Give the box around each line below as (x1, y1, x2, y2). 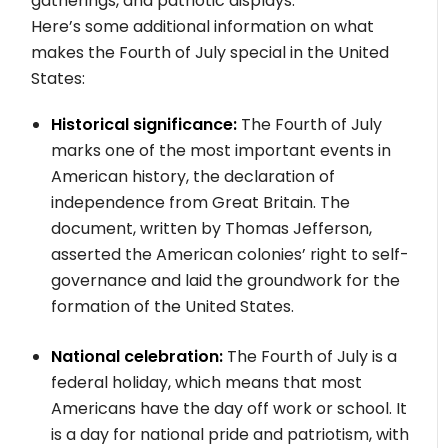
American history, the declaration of (51, 164, 336, 188)
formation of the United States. (51, 294, 295, 318)
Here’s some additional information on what (31, 14, 375, 38)
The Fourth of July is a (223, 344, 398, 368)
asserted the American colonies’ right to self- (51, 242, 410, 266)
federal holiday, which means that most (51, 370, 363, 394)
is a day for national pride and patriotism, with (51, 422, 410, 446)
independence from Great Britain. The (51, 190, 351, 214)
